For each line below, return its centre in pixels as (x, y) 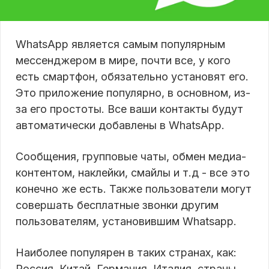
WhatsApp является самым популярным (120, 44)
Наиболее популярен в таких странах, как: (126, 252)
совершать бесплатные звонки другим (117, 205)
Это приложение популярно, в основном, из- (133, 92)
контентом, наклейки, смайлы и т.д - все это (133, 172)
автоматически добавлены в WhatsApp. (120, 125)
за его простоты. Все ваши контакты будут (129, 109)
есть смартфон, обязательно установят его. (132, 76)
